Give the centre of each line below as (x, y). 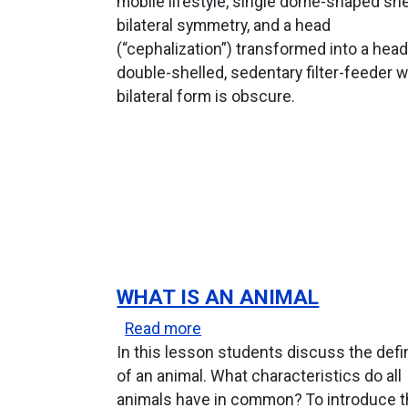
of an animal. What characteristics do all (260, 376)
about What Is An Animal (288, 327)
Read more (163, 328)
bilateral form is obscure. (206, 96)
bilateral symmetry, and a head (224, 25)
